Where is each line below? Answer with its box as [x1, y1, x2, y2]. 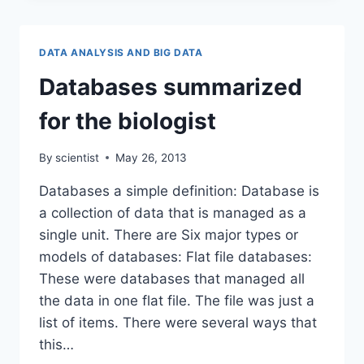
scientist [55, 150, 100, 164]
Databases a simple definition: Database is [39, 182, 319, 199]
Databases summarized [39, 73, 302, 102]
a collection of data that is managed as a [39, 204, 306, 221]
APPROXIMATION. [108, 37, 214, 51]
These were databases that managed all [39, 270, 305, 287]
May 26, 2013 [115, 150, 188, 164]
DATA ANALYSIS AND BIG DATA [39, 46, 203, 59]
